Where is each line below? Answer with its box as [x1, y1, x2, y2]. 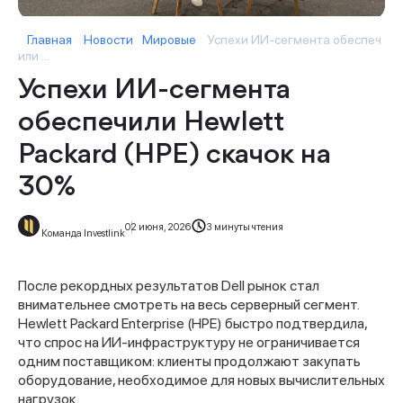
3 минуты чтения [207, 221, 283, 234]
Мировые [142, 32, 196, 48]
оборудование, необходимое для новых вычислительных [18, 372, 385, 390]
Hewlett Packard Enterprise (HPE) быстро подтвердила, [18, 315, 367, 333]
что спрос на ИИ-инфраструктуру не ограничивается [18, 334, 360, 352]
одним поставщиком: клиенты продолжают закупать [18, 353, 361, 371]
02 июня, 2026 [125, 221, 191, 234]
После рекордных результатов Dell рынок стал [18, 277, 319, 295]
